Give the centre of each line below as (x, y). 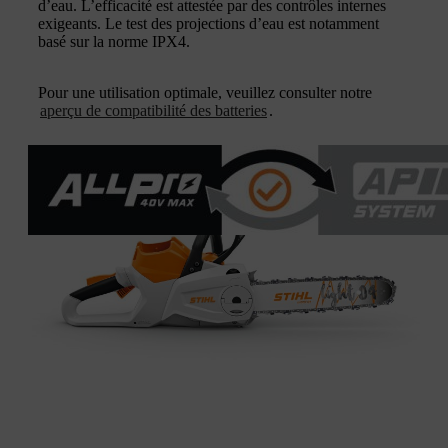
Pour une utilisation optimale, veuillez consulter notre (205, 92)
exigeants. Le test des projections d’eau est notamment (208, 23)
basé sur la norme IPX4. (114, 41)
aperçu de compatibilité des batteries (153, 110)
